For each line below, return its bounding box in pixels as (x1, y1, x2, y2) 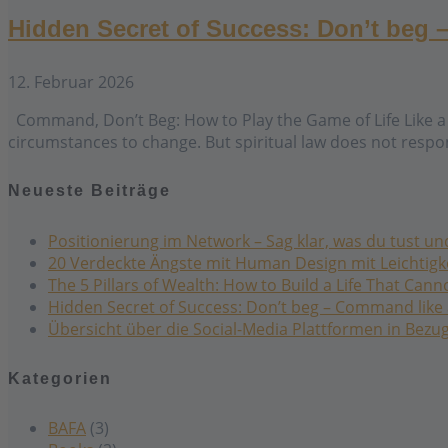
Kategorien (8, 369, 112, 387)
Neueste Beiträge (8, 182, 171, 200)
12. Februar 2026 (8, 70, 134, 93)
